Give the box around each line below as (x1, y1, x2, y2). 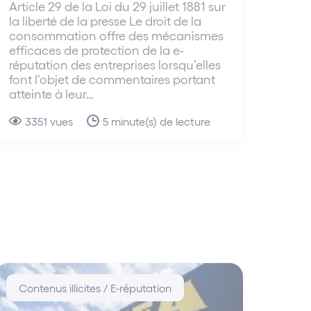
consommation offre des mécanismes (8, 28, 224, 43)
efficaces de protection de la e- (8, 42, 184, 58)
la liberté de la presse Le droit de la (8, 13, 201, 28)
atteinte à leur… (8, 86, 94, 101)
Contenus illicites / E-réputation (18, 281, 171, 295)
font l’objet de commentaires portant (8, 72, 215, 87)
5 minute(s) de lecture (102, 115, 210, 128)
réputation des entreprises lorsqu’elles (8, 57, 221, 72)
